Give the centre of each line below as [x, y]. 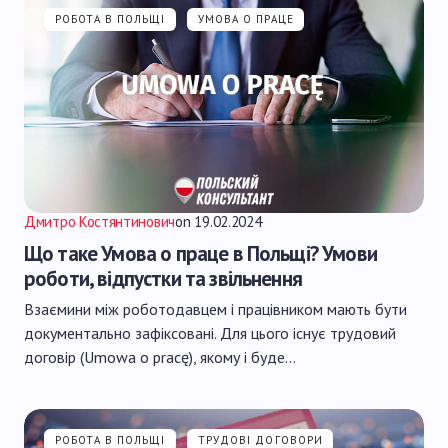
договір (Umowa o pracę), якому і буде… [160, 357]
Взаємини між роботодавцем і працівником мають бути [215, 309]
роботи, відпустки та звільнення [163, 278]
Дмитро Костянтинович [99, 221]
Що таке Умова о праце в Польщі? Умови [200, 253]
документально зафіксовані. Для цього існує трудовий [210, 333]
